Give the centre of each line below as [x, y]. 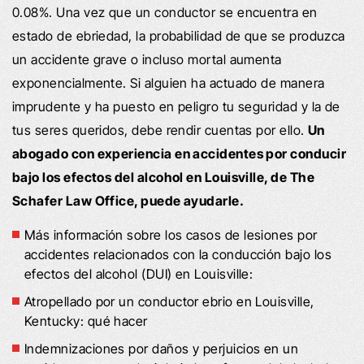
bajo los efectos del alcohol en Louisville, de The [163, 177]
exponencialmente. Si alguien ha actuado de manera [169, 82]
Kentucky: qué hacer [86, 321]
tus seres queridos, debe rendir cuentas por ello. [160, 130]
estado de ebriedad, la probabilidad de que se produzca [179, 35]
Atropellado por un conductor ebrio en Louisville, [169, 301]
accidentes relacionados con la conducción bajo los [178, 254]
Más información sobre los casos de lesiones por [171, 234]
